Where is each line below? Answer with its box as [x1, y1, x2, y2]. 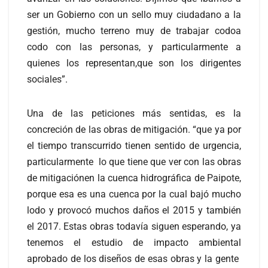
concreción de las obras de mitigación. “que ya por [27, 123, 241, 135]
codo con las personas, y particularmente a [27, 41, 241, 53]
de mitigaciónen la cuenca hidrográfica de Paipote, [27, 172, 241, 184]
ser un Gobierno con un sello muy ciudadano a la [27, 8, 241, 20]
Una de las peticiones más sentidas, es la [27, 107, 241, 119]
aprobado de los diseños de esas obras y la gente [27, 252, 241, 264]
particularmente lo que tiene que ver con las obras [27, 156, 241, 167]
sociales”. [27, 73, 68, 85]
